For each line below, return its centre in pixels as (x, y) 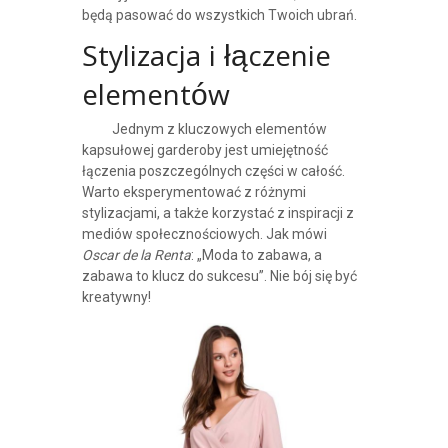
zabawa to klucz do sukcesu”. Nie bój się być (219, 276)
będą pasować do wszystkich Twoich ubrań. (219, 15)
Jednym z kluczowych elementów (219, 129)
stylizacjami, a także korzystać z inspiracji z (217, 213)
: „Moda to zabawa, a (256, 255)
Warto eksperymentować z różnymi (193, 192)
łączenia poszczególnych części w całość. (213, 171)
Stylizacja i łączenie (206, 60)
